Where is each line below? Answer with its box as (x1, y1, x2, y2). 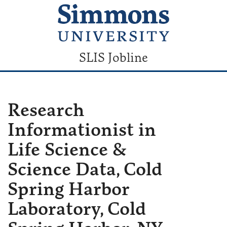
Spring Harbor (8, 177, 129, 200)
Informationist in (8, 118, 156, 141)
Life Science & (8, 137, 127, 161)
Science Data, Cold (8, 157, 162, 180)
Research (8, 98, 84, 121)
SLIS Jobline (79, 49, 148, 65)
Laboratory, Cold (8, 197, 146, 220)
